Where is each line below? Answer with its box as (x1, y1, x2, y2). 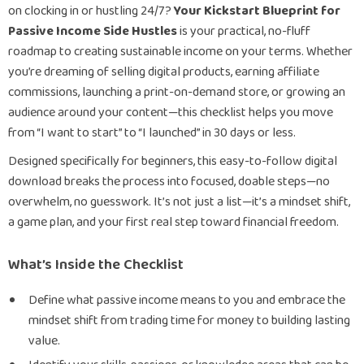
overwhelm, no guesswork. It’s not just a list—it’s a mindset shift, (8, 192, 350, 212)
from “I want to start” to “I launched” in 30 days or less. (8, 123, 296, 143)
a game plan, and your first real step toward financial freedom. (8, 212, 339, 232)
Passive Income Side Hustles (8, 21, 177, 41)
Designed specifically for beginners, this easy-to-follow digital (8, 151, 337, 171)
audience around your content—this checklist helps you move (8, 102, 333, 123)
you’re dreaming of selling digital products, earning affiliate (8, 62, 319, 82)
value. (28, 331, 60, 351)
